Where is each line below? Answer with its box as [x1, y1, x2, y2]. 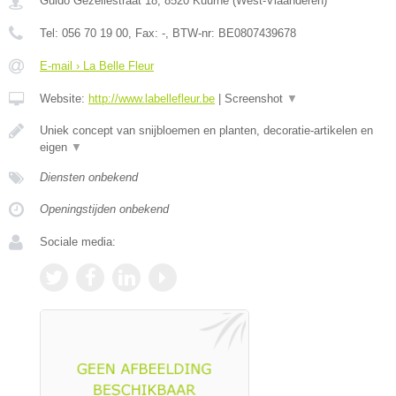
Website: [40, 91, 88, 105]
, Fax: [128, 26, 162, 40]
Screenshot [225, 91, 286, 105]
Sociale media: [40, 234, 116, 248]
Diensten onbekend [40, 170, 138, 184]
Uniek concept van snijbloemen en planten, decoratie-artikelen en [40, 123, 373, 137]
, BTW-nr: [165, 26, 218, 40]
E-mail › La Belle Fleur [40, 58, 154, 72]
